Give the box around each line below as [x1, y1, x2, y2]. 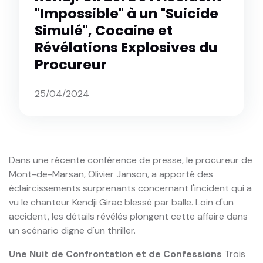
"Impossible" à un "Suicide [35, 3, 219, 23]
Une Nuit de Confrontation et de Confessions [9, 248, 222, 261]
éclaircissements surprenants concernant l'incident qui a [9, 182, 252, 195]
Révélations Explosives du [35, 37, 218, 57]
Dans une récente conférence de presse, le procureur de [9, 154, 252, 167]
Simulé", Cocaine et [35, 20, 173, 40]
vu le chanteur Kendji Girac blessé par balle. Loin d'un [9, 196, 234, 209]
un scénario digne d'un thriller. [9, 224, 136, 237]
